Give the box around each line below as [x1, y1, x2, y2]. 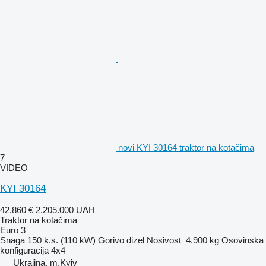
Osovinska [221, 235, 264, 245]
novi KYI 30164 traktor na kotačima [118, 142, 254, 153]
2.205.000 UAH [36, 204, 95, 215]
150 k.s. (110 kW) [27, 235, 96, 245]
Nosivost [147, 235, 181, 245]
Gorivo [98, 235, 124, 245]
